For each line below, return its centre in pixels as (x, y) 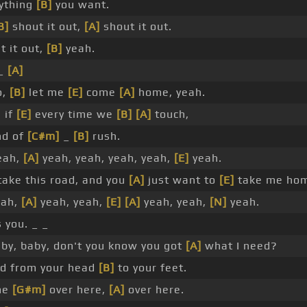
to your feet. (151, 268)
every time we (74, 114)
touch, (170, 114)
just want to (182, 180)
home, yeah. (170, 93)
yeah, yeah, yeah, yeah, (107, 158)
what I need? (240, 246)
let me (47, 93)
